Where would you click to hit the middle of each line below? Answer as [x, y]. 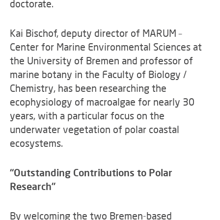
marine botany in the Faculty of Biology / [98, 74]
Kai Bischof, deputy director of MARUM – [96, 33]
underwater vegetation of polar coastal [95, 129]
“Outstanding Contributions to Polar [91, 172]
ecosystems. [36, 143]
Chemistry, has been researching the [88, 88]
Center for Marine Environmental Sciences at [106, 47]
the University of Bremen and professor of [101, 60]
